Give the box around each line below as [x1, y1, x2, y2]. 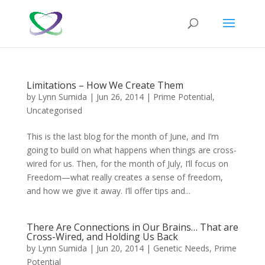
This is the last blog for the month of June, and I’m [26, 131, 219, 142]
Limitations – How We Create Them [26, 79, 183, 92]
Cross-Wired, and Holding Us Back [26, 230, 178, 243]
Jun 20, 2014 [96, 243, 144, 254]
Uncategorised [26, 105, 82, 116]
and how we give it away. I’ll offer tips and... [26, 185, 190, 196]
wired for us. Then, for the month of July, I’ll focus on [26, 158, 228, 169]
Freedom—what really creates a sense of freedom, [26, 172, 223, 183]
